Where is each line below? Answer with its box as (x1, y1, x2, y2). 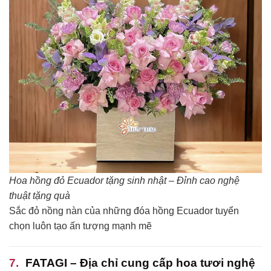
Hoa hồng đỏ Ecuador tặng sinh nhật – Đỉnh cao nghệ (9, 175, 240, 186)
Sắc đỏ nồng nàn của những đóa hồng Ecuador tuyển (9, 206, 239, 217)
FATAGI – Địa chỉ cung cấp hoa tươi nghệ (25, 256, 255, 269)
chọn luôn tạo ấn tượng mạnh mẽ (9, 221, 152, 232)
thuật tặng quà (9, 191, 70, 201)
